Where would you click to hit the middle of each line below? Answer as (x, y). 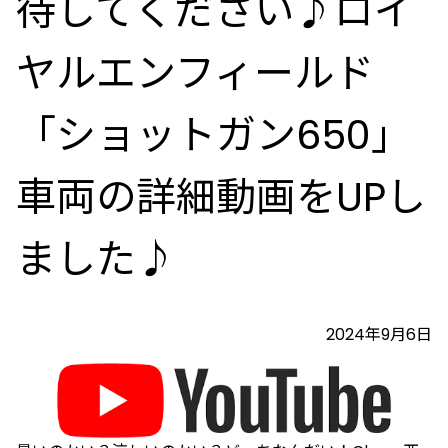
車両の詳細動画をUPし (221, 197)
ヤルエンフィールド (195, 73)
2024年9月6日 (379, 334)
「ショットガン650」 (213, 135)
